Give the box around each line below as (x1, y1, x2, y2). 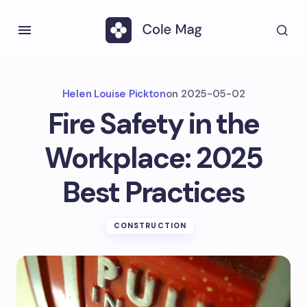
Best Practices (62, 173, 245, 211)
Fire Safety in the (47, 105, 260, 143)
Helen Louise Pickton (62, 87, 166, 101)
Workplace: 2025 (44, 139, 263, 177)
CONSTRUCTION (113, 221, 187, 230)
